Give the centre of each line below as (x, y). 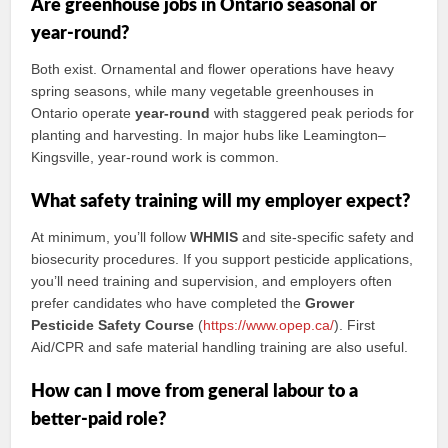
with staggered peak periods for (312, 113)
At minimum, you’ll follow (111, 237)
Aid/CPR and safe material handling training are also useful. (220, 347)
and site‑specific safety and (326, 237)
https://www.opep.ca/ (269, 325)
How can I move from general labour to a (195, 392)
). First (355, 325)
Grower (330, 303)
